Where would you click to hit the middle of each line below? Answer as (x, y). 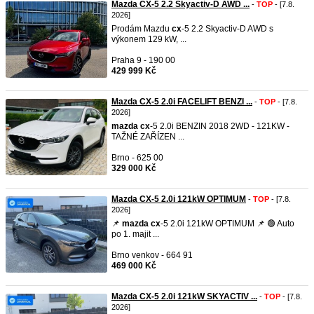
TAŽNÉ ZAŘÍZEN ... (148, 137)
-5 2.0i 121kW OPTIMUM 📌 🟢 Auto (227, 224)
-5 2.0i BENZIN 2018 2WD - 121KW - (220, 126)
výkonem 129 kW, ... (149, 39)
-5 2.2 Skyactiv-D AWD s (227, 29)
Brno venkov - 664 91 (152, 255)
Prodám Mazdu (142, 29)
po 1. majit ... (135, 234)
